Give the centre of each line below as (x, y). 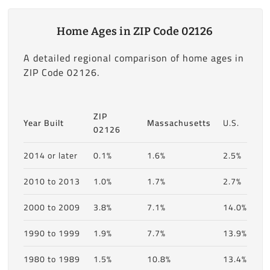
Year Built (43, 123)
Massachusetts (179, 123)
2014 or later (50, 155)
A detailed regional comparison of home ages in (133, 58)
